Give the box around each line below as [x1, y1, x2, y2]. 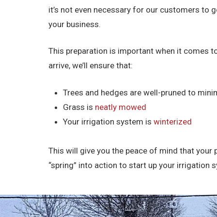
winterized [154, 116, 192, 126]
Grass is [63, 102, 95, 112]
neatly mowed [95, 102, 147, 112]
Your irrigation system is [63, 116, 154, 126]
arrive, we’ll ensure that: [48, 61, 133, 71]
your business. [48, 19, 101, 29]
